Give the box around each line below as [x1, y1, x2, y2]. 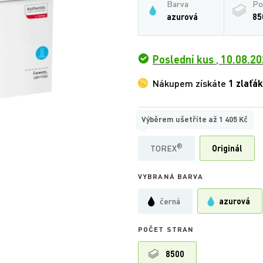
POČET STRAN [138, 225, 194, 233]
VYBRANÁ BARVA [138, 172, 204, 180]
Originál [212, 143, 242, 153]
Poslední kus [153, 53, 214, 66]
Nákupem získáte [153, 77, 228, 89]
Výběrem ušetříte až [141, 114, 219, 124]
